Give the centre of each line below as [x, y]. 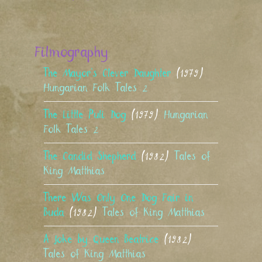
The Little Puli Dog [88, 115]
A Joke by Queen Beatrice [104, 239]
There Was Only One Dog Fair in [119, 198]
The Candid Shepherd [93, 156]
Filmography [72, 53]
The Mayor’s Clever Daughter [110, 73]
